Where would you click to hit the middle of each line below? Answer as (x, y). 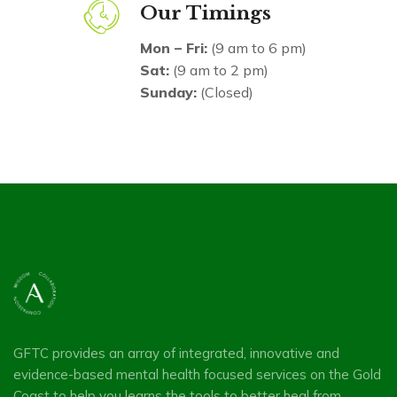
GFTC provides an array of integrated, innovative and (176, 354)
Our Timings (206, 14)
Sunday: (168, 93)
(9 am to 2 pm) (219, 70)
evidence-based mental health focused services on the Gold (197, 375)
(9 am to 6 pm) (257, 48)
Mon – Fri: (174, 48)
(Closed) (225, 93)
